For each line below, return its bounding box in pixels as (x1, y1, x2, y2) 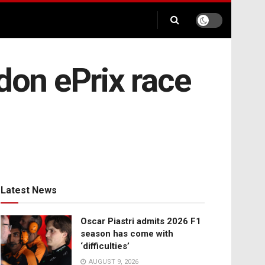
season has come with (80, 228, 173, 240)
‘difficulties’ (80, 241, 130, 252)
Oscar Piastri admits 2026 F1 (80, 216, 201, 227)
